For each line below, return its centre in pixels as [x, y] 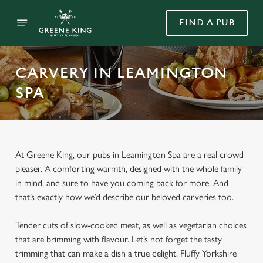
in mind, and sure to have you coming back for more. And [122, 183]
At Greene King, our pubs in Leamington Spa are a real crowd [129, 155]
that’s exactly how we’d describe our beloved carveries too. [124, 197]
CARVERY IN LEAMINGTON [121, 73]
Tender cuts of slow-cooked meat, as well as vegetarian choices [131, 225]
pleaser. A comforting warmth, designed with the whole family [129, 169]
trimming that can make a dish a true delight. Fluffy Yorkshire [126, 253]
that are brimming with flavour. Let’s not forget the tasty [119, 239]
